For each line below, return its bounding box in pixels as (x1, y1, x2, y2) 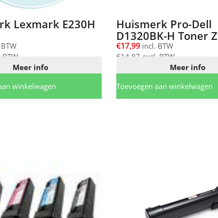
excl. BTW (140, 51, 175, 61)
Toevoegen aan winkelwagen (116, 81, 213, 91)
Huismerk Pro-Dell (116, 16, 212, 31)
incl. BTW (140, 40, 173, 51)
